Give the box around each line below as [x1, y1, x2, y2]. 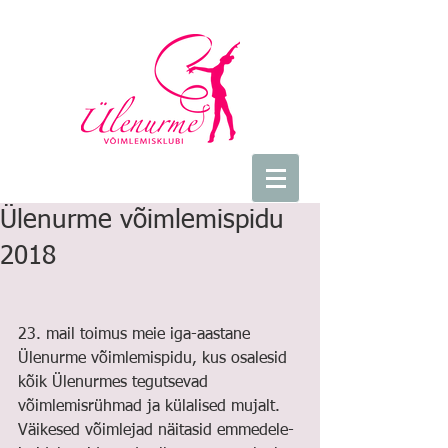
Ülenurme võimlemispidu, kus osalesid [18, 351, 292, 367]
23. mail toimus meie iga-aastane [18, 327, 255, 343]
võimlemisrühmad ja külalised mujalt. [18, 399, 285, 415]
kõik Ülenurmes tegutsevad [18, 375, 213, 391]
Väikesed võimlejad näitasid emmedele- [18, 423, 294, 439]
